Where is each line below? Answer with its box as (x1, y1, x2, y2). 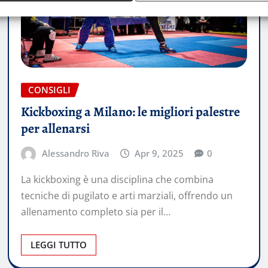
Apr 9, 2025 (135, 147, 184, 160)
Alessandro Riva (41, 147, 109, 160)
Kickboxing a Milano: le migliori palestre (21, 103, 240, 121)
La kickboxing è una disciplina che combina (21, 172, 214, 186)
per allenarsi (21, 120, 90, 138)
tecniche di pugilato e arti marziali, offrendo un (21, 188, 233, 202)
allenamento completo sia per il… (21, 205, 170, 218)
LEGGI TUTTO (31, 238, 87, 251)
